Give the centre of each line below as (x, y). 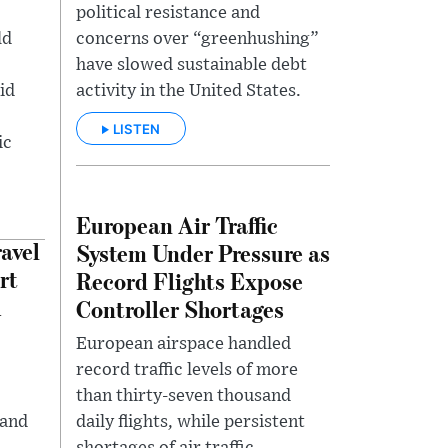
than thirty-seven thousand (183, 395)
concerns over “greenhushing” (197, 39)
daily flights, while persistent (190, 421)
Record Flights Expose (189, 280)
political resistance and (168, 13)
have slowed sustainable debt (191, 65)
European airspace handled (183, 343)
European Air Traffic (177, 224)
